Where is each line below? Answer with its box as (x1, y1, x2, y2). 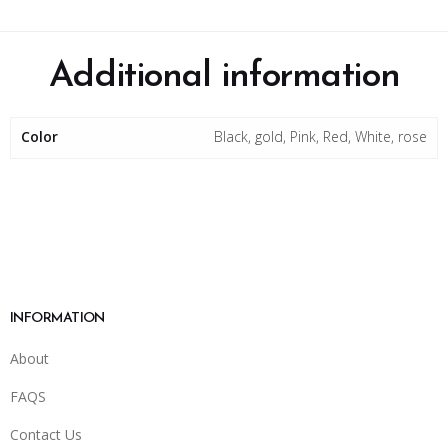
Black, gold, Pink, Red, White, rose (214, 127, 427, 146)
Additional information (48, 59, 400, 95)
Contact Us (10, 425, 82, 444)
